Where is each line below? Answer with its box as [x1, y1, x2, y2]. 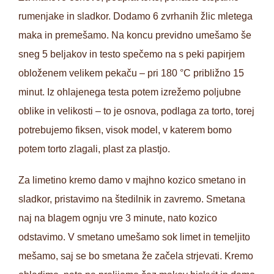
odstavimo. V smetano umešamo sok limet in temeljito [18, 232, 250, 243]
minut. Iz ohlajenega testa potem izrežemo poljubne [18, 87, 241, 98]
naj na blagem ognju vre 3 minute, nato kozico [18, 213, 217, 224]
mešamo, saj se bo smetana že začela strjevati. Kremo [18, 251, 253, 262]
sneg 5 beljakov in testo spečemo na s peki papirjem [18, 49, 245, 60]
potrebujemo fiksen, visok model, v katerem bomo [18, 125, 232, 136]
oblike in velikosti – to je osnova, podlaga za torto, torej [18, 106, 254, 117]
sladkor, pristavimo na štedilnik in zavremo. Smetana [18, 194, 245, 205]
